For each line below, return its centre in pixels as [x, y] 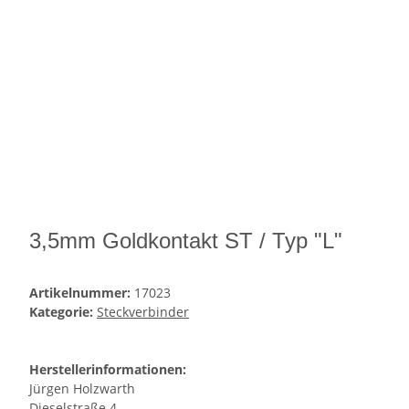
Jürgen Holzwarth [82, 389]
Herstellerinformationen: [108, 370]
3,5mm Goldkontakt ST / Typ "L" [186, 241]
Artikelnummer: [82, 293]
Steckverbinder [143, 312]
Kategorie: [63, 312]
